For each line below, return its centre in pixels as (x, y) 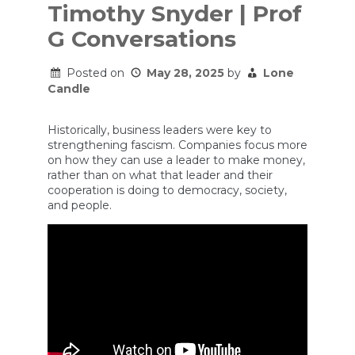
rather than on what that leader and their (160, 175)
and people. (81, 205)
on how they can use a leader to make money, (176, 160)
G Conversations (142, 38)
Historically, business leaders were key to (160, 130)
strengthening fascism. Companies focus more (177, 145)
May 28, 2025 (185, 73)
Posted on (97, 73)
